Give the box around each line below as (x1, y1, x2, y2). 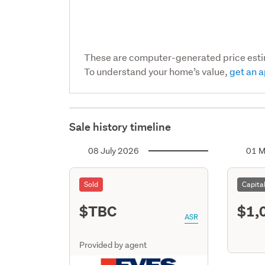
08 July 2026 (88, 145, 140, 156)
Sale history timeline (69, 119, 172, 134)
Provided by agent (79, 239, 147, 250)
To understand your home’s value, (84, 64, 230, 77)
